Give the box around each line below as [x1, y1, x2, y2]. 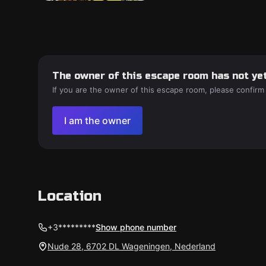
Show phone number [96, 222, 176, 232]
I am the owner [64, 115, 131, 126]
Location [38, 188, 102, 205]
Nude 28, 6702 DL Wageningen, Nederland [47, 241, 216, 251]
